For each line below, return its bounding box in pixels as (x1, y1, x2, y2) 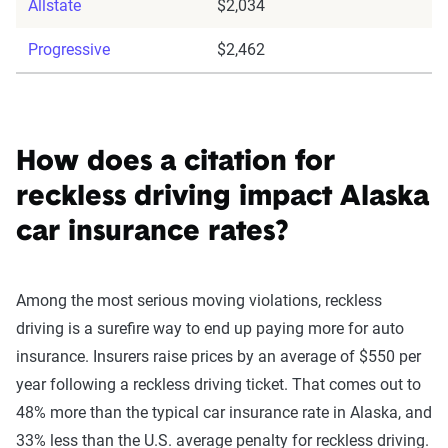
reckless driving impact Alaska (16, 184, 429, 212)
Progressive (28, 40, 110, 59)
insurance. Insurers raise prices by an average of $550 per (16, 347, 421, 366)
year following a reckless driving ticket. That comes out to (16, 375, 421, 394)
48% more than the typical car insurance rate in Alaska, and (16, 403, 432, 422)
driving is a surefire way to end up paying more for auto (16, 319, 404, 338)
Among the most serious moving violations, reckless (16, 291, 382, 310)
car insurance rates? (16, 219, 288, 247)
